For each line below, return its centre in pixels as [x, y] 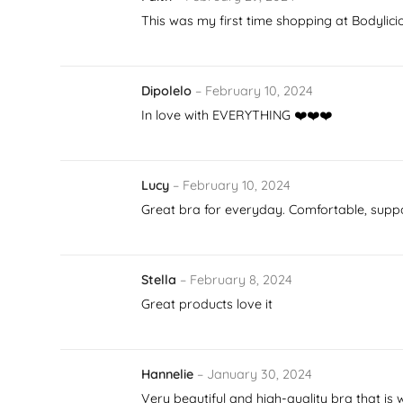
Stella [161, 279]
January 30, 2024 [260, 374]
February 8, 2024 [242, 279]
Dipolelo [169, 90]
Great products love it [207, 304]
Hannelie [170, 374]
